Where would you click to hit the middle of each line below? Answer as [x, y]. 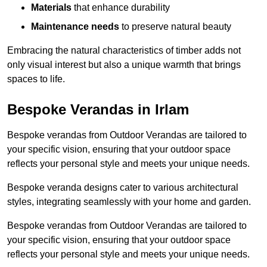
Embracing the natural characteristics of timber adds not [124, 51]
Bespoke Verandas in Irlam [98, 110]
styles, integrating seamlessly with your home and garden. [129, 202]
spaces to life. [36, 79]
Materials [51, 8]
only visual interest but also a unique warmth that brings [124, 65]
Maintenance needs [75, 27]
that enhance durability [121, 8]
